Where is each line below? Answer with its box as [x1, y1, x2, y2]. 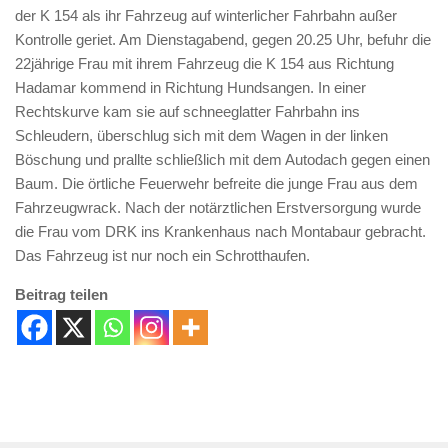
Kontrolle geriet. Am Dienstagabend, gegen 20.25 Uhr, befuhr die [15, 31, 431, 48]
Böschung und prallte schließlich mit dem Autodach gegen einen [15, 151, 430, 168]
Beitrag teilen [15, 286, 108, 303]
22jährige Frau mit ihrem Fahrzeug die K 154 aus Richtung [15, 55, 394, 72]
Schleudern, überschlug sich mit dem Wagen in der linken [15, 127, 388, 144]
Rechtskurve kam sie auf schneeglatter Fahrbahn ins [15, 103, 360, 120]
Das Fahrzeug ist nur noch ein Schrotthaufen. [15, 247, 310, 264]
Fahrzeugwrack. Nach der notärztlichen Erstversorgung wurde [15, 199, 421, 216]
